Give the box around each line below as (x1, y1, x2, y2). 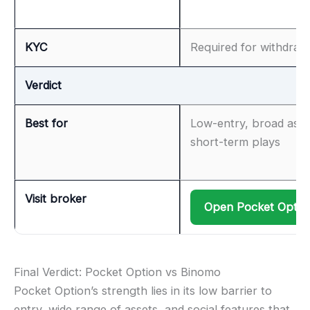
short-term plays (190, 134, 280, 149)
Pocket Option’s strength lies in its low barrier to (14, 283, 272, 298)
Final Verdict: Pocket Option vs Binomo (14, 264, 221, 279)
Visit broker (25, 191, 86, 206)
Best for (25, 116, 68, 130)
